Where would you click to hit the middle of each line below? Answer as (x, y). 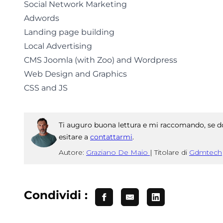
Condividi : (56, 195)
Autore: (72, 152)
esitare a (74, 137)
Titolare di (172, 152)
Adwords (42, 18)
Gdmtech (206, 152)
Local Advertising (58, 46)
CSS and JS (46, 88)
